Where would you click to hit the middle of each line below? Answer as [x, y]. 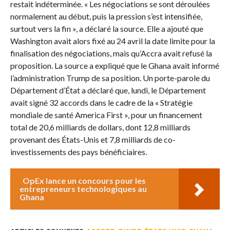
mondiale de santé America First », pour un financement [106, 115]
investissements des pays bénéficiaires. [78, 152]
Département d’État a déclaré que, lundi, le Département [108, 90]
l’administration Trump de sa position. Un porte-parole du [110, 78]
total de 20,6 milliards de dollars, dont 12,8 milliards [100, 127]
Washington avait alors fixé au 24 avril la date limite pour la [112, 41]
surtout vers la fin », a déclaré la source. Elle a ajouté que [107, 29]
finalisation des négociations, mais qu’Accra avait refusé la [111, 53]
